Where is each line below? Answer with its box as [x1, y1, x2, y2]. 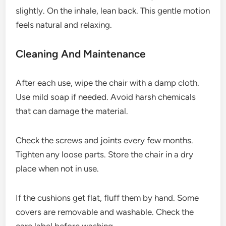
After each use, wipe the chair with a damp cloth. [16, 78, 200, 88]
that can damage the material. [16, 106, 129, 116]
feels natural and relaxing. [16, 20, 112, 30]
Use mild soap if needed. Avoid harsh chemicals [16, 92, 196, 102]
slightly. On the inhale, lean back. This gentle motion [16, 6, 210, 16]
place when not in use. [16, 163, 99, 174]
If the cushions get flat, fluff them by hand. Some [16, 193, 199, 203]
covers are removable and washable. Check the [16, 207, 194, 217]
